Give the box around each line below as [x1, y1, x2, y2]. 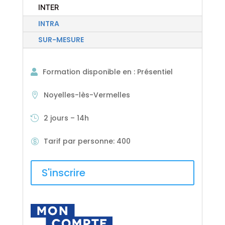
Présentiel [137, 66, 173, 77]
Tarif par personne [44, 136, 114, 147]
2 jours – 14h [44, 113, 89, 124]
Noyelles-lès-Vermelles [44, 90, 131, 100]
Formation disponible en [43, 66, 134, 77]
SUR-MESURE [38, 35, 84, 45]
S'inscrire [42, 166, 86, 180]
